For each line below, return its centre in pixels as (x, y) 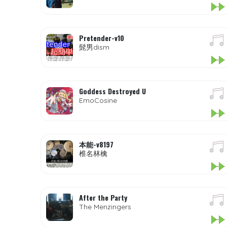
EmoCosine (98, 100)
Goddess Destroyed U (112, 91)
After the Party (103, 197)
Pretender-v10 (101, 38)
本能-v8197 (96, 144)
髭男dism (94, 47)
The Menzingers (105, 207)
